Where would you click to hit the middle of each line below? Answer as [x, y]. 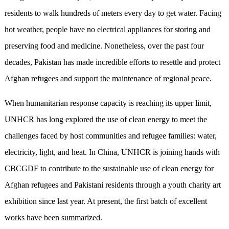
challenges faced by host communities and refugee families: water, [110, 135]
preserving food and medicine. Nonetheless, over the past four [104, 45]
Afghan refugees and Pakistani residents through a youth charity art [112, 185]
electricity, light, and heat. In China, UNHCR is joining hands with [112, 152]
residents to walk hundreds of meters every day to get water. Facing [113, 13]
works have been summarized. [53, 217]
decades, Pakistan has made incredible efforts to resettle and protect [112, 62]
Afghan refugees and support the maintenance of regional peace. [108, 78]
